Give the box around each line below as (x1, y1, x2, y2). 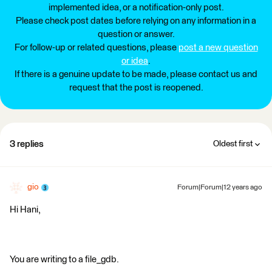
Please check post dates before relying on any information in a (16, 16, 256, 26)
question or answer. (97, 30, 175, 39)
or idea (121, 56, 148, 66)
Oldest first (213, 140, 253, 149)
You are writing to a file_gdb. (10, 255, 119, 265)
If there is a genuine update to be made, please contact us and (15, 70, 257, 80)
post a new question (178, 43, 258, 53)
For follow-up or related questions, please (14, 43, 178, 53)
